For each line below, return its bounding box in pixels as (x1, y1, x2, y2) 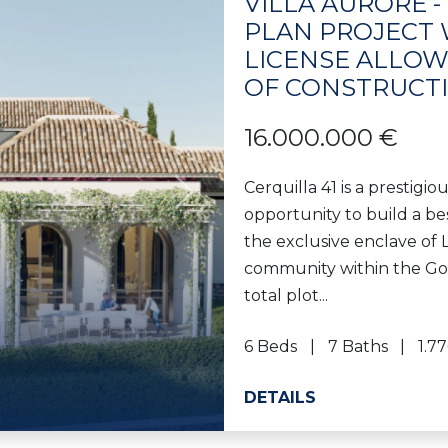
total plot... (244, 285, 328, 305)
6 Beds (244, 336, 297, 356)
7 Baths (327, 336, 388, 356)
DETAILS (244, 387, 316, 407)
